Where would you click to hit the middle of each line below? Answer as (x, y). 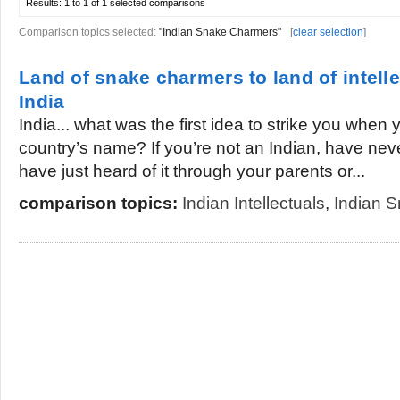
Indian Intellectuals (254, 203)
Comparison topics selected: (89, 32)
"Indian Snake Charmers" (220, 32)
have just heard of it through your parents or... (192, 171)
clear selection (328, 32)
